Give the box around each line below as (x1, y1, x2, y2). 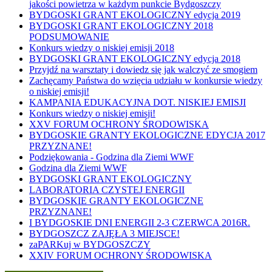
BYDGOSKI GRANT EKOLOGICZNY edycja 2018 (29, 53, 240, 64)
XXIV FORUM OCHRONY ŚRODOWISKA (29, 250, 212, 260)
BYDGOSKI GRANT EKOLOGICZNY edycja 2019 (29, 9, 240, 20)
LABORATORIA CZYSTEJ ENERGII (29, 184, 185, 195)
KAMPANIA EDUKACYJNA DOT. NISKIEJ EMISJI (29, 97, 246, 107)
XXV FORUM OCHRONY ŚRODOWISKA (29, 118, 209, 129)
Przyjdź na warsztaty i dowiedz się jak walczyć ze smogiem (29, 64, 257, 75)
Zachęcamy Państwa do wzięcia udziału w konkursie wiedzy (29, 75, 262, 86)
